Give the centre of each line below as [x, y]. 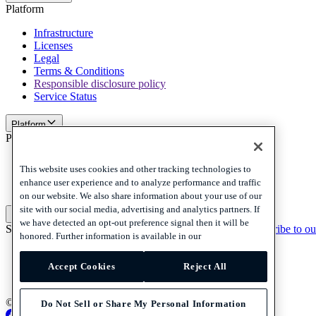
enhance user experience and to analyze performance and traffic [140, 182]
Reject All [206, 266]
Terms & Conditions [79, 71]
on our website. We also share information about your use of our [141, 195]
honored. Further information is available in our [110, 236]
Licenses [53, 45]
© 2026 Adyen [39, 302]
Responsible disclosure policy [100, 83]
